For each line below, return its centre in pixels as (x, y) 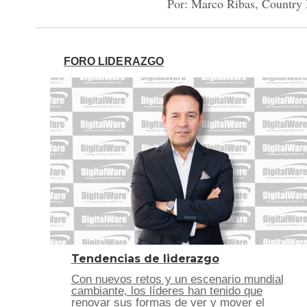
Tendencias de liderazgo (145, 259)
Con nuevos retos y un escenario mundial (177, 279)
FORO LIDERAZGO (113, 61)
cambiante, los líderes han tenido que (167, 291)
